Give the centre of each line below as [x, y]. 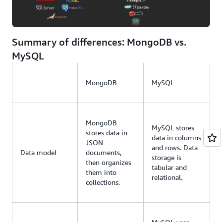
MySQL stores [173, 128]
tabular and [169, 167]
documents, [104, 153]
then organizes [109, 163]
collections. [103, 182]
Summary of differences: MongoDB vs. [99, 42]
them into [101, 172]
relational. [167, 177]
